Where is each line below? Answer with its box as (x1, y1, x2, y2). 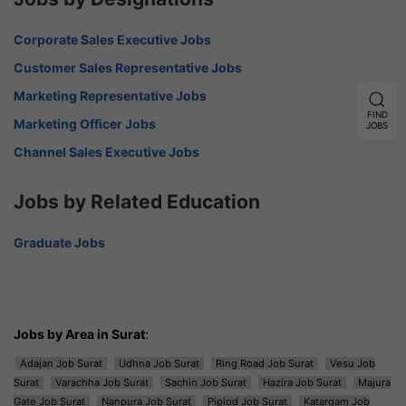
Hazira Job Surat (263, 375, 342, 389)
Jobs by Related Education (14, 189, 260, 213)
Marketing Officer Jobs (14, 115, 156, 131)
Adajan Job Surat (20, 356, 102, 370)
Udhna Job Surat (119, 356, 199, 370)
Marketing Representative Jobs (14, 87, 207, 103)
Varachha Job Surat (55, 375, 149, 389)
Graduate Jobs (14, 234, 105, 250)
